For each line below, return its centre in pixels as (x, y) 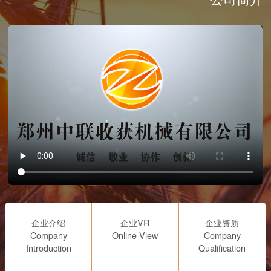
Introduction (48, 247)
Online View (135, 235)
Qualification (222, 247)
